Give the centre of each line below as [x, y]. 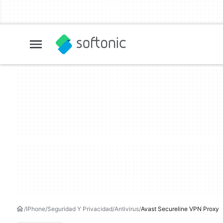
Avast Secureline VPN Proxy [180, 209]
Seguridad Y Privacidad [80, 209]
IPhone [36, 209]
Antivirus [127, 209]
